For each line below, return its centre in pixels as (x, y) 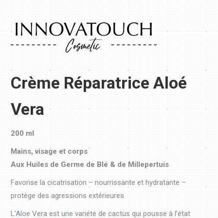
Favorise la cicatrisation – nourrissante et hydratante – (99, 182)
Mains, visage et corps (49, 151)
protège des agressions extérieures (68, 195)
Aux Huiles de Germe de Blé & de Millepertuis (90, 164)
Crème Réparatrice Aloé (99, 82)
